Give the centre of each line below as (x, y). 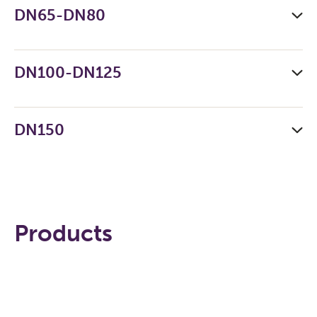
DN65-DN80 (60, 15)
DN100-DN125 (68, 73)
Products (63, 234)
